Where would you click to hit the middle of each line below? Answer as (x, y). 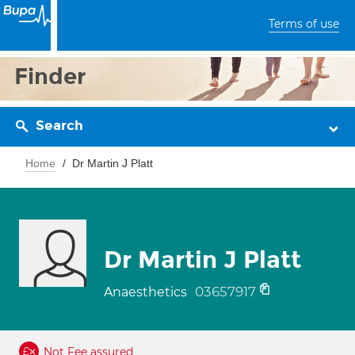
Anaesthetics (147, 292)
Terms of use (304, 24)
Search (59, 126)
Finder (50, 76)
